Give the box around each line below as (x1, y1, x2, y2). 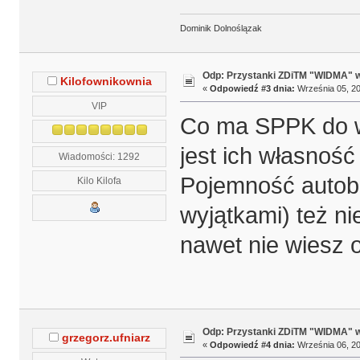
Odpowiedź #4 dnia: (209, 339, 295, 350)
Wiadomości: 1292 (59, 150, 141, 162)
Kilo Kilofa (77, 174, 122, 186)
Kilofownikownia (59, 75, 152, 88)
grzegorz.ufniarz (61, 331, 150, 344)
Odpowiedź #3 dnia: (209, 84, 295, 94)
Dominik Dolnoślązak (179, 23, 262, 34)
